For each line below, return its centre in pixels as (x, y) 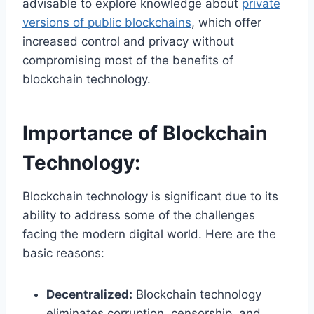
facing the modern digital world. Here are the (149, 234)
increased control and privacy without (128, 42)
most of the (137, 61)
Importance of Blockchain (145, 134)
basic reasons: (63, 253)
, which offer (226, 23)
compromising (62, 61)
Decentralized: (89, 295)
